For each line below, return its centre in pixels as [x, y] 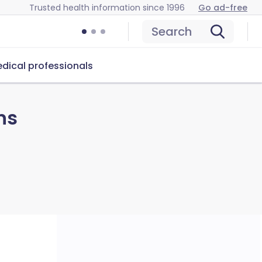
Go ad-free [223, 7]
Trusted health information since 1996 [107, 7]
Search [172, 32]
